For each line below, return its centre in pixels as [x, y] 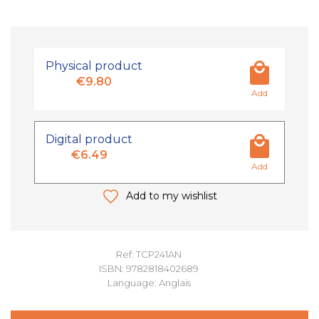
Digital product [89, 140]
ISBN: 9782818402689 [149, 269]
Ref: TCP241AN [149, 255]
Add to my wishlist [171, 196]
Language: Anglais [149, 282]
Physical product [94, 66]
